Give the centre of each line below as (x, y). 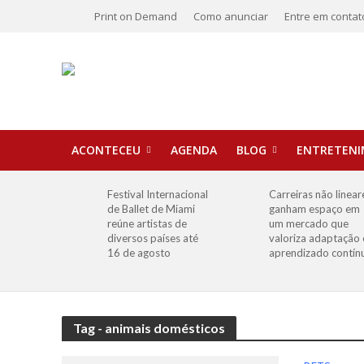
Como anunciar (230, 16)
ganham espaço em (314, 209)
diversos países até (153, 238)
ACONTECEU (106, 150)
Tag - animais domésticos (149, 328)
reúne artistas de (147, 223)
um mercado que (308, 223)
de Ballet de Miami (152, 209)
